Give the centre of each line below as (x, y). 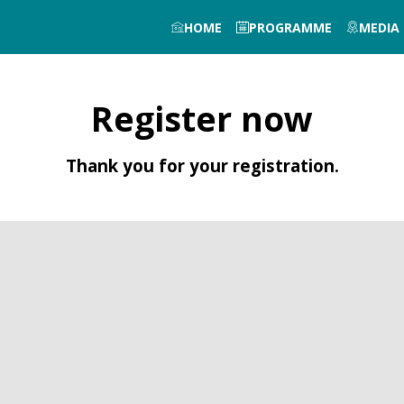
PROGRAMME (290, 27)
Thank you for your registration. (202, 165)
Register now (202, 119)
